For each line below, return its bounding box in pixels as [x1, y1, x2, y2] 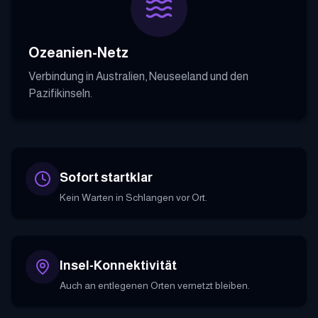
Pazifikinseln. [28, 87, 92, 99]
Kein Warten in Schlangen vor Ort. [60, 191, 207, 203]
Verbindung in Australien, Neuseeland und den [28, 70, 248, 82]
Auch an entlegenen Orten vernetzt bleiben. [60, 279, 250, 291]
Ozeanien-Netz [28, 44, 128, 60]
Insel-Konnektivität [60, 258, 177, 273]
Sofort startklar [60, 170, 153, 185]
